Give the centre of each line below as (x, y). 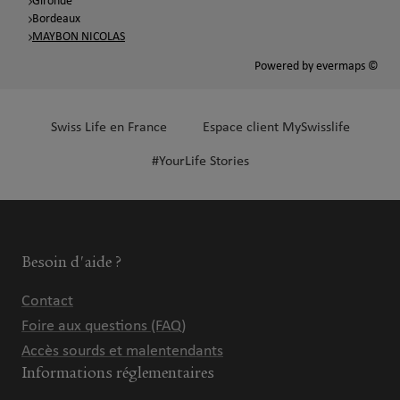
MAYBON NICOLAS (79, 37)
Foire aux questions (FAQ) (104, 326)
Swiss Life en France (108, 127)
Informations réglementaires (118, 372)
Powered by (285, 66)
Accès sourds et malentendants (122, 351)
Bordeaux (56, 19)
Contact (47, 301)
